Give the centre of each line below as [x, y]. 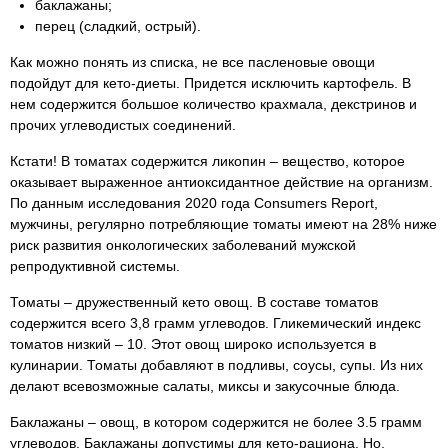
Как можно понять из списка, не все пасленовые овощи [192, 62]
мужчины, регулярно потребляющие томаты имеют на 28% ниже [223, 224]
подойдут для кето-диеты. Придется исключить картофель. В [210, 83]
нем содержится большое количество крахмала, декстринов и [213, 104]
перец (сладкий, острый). [118, 26]
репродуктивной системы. [95, 266]
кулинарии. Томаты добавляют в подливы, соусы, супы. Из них [216, 365]
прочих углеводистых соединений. [123, 125]
